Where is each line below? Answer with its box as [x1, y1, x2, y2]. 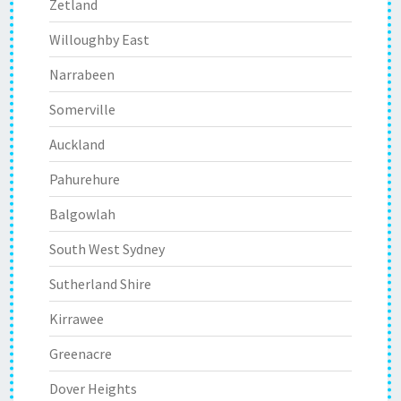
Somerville [49, 100, 115, 118]
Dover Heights [49, 380, 137, 397]
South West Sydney [49, 240, 165, 258]
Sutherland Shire [49, 275, 151, 293]
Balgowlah [49, 205, 115, 223]
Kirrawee [49, 310, 104, 328]
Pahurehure [49, 170, 120, 188]
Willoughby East [49, 30, 149, 48]
